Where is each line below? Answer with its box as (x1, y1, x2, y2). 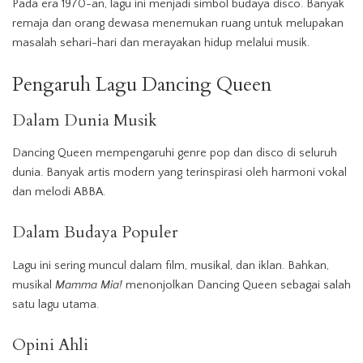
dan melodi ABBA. (12, 186, 105, 199)
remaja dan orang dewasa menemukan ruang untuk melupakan (12, 16, 344, 30)
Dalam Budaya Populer (12, 221, 178, 244)
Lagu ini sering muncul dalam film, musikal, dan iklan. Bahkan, (12, 258, 329, 272)
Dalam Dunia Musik (12, 109, 157, 132)
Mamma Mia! (55, 278, 122, 292)
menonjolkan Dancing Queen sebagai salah (122, 278, 351, 292)
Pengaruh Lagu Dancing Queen (12, 70, 271, 98)
